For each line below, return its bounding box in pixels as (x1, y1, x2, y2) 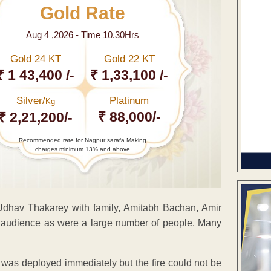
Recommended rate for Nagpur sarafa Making (18, 136, 146, 143)
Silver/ (16, 94, 45, 106)
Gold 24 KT (10, 53, 61, 65)
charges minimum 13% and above (34, 145, 130, 152)
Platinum (109, 94, 149, 106)
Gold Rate (39, 2, 125, 23)
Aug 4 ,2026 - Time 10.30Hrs (25, 29, 139, 40)
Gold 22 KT (103, 53, 155, 65)
